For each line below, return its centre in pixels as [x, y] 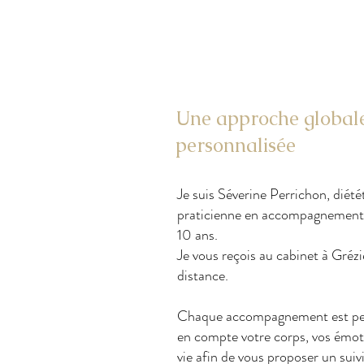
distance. [203, 276]
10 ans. [197, 235]
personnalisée [236, 145]
